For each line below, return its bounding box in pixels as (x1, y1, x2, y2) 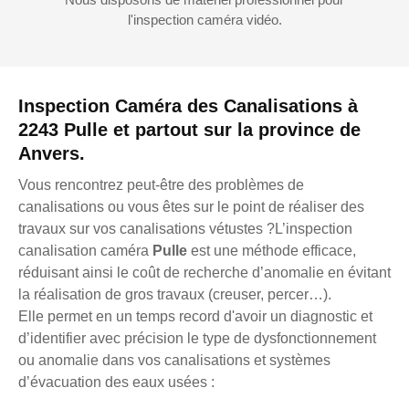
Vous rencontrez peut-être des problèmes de (18, 176, 304, 193)
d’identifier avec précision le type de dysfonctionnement (18, 330, 376, 346)
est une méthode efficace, (191, 242, 356, 258)
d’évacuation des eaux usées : (18, 373, 215, 390)
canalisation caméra (18, 242, 152, 258)
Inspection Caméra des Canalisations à (18, 95, 358, 116)
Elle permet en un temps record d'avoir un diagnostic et (18, 308, 372, 324)
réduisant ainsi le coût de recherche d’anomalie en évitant (18, 264, 391, 280)
